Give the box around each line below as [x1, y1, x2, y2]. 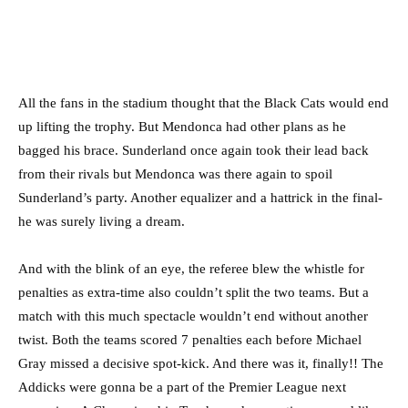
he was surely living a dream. [18, 214, 185, 229]
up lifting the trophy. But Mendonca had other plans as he [18, 119, 346, 135]
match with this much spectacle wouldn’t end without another [18, 309, 368, 324]
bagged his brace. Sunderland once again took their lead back [18, 143, 369, 158]
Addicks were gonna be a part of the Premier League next [18, 380, 346, 395]
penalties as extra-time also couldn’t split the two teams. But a [18, 285, 369, 301]
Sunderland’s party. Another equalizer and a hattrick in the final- [18, 190, 382, 206]
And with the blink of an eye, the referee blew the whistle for [18, 261, 364, 277]
